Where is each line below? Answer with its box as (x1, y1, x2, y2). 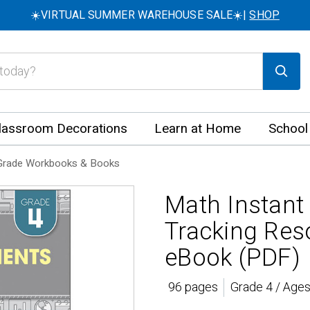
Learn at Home (154, 119, 241, 138)
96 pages (167, 278, 218, 297)
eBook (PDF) (165, 240, 300, 276)
